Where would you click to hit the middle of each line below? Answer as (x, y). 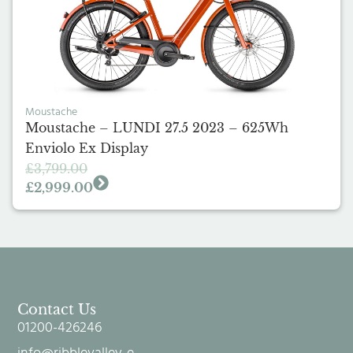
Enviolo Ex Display (87, 148)
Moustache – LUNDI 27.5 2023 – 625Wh (157, 127)
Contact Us (57, 309)
